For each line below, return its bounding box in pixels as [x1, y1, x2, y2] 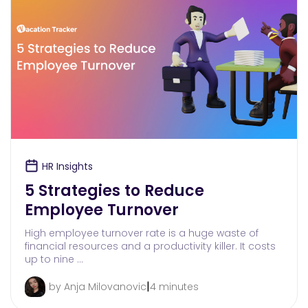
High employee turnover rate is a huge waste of [25, 225, 258, 240]
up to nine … [25, 252, 83, 266]
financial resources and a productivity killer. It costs [25, 239, 276, 253]
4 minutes [150, 279, 199, 294]
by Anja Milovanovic [49, 279, 146, 294]
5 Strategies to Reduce [25, 179, 204, 201]
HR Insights [42, 159, 93, 173]
